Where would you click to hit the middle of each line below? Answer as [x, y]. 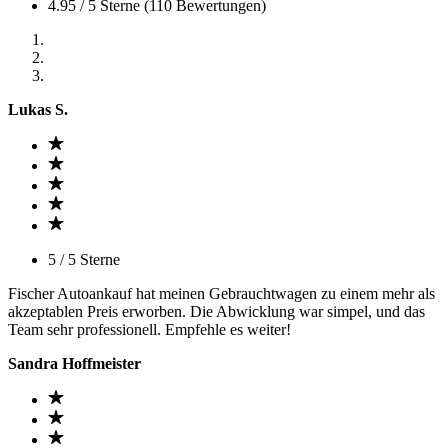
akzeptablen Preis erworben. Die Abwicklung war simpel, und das [216, 311]
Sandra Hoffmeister [74, 363]
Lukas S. [38, 109]
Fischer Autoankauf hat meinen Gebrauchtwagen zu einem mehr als [221, 293]
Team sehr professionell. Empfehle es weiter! [149, 329]
